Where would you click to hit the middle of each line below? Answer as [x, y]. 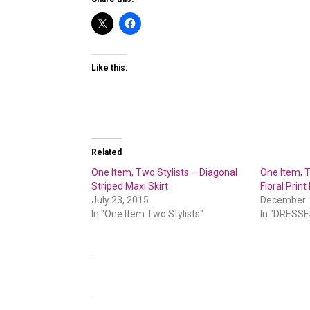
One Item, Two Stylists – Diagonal [164, 172]
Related [107, 152]
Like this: [109, 68]
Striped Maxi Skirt [130, 186]
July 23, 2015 [120, 200]
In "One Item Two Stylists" [147, 214]
